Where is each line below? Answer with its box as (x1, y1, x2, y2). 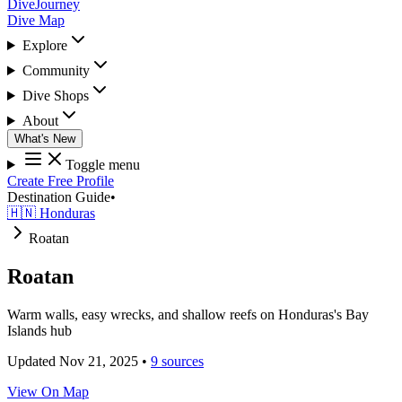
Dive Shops (22, 88, 89, 103)
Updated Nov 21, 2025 (7, 353, 138, 369)
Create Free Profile (7, 173, 114, 188)
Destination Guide (7, 189, 110, 205)
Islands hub (7, 322, 72, 338)
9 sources (151, 353, 204, 369)
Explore (22, 38, 67, 53)
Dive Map (7, 13, 65, 28)
